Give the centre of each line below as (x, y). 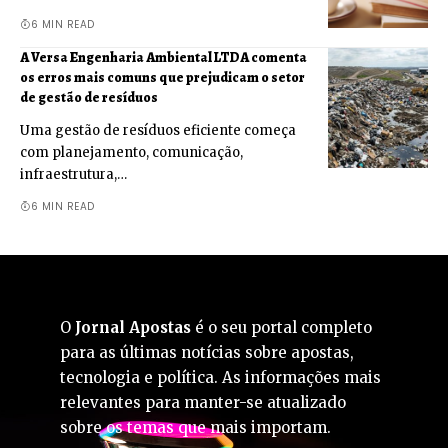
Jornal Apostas (133, 327)
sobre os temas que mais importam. (195, 427)
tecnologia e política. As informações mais (220, 377)
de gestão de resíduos (89, 97)
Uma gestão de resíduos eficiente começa (158, 130)
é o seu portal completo (281, 327)
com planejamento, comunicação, (131, 152)
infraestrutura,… (73, 174)
